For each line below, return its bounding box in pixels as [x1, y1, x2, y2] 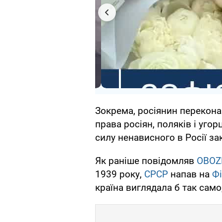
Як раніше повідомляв [95, 155, 197, 167]
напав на [168, 168, 212, 180]
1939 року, [95, 168, 144, 180]
